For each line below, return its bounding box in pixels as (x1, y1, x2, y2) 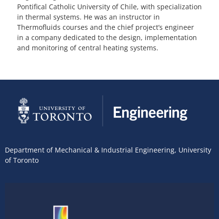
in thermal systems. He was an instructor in (17, 12, 160, 22)
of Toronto (5, 155, 39, 165)
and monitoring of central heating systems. (17, 43, 158, 53)
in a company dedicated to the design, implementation (17, 33, 197, 43)
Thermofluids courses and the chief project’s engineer (17, 22, 194, 32)
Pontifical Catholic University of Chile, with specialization (17, 2, 202, 12)
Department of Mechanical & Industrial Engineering (5, 145, 175, 155)
